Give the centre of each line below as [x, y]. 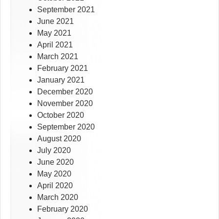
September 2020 [66, 127]
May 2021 [54, 33]
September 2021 [66, 10]
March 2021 [58, 57]
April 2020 [55, 186]
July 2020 [54, 151]
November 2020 [65, 104]
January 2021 [61, 80]
